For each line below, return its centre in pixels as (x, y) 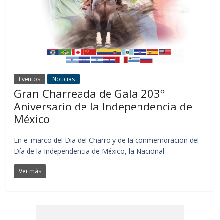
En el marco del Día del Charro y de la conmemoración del (107, 140)
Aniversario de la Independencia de (103, 106)
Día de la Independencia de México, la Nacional (89, 151)
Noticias (64, 79)
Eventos (30, 79)
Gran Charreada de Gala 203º (89, 94)
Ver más (30, 171)
